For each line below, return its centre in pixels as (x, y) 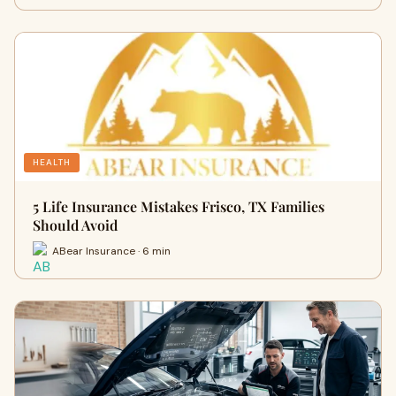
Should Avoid (75, 225)
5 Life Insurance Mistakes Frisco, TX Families (179, 206)
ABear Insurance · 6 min (111, 251)
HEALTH (52, 162)
